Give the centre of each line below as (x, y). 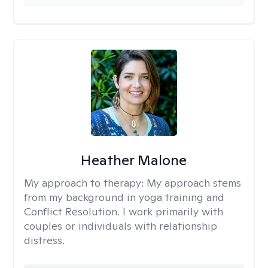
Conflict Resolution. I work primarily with (124, 211)
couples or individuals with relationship (121, 226)
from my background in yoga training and (124, 197)
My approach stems (194, 183)
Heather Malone (134, 160)
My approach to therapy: (85, 183)
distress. (44, 240)
